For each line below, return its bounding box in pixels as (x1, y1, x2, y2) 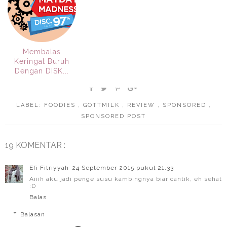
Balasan (20, 210, 46, 218)
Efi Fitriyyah (29, 164, 69, 171)
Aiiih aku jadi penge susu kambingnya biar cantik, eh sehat (29, 175, 222, 182)
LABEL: (16, 101, 44, 108)
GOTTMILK (83, 101, 122, 108)
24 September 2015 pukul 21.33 (72, 164, 174, 171)
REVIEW (127, 101, 158, 108)
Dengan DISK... (15, 66, 69, 75)
